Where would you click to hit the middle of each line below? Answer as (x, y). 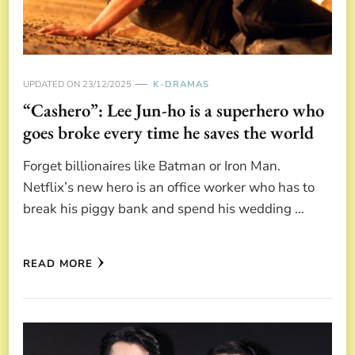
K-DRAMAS (181, 84)
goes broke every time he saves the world (168, 132)
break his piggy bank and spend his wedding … (164, 208)
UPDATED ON (53, 84)
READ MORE (58, 263)
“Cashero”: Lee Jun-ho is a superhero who (174, 110)
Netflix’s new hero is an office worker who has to (169, 187)
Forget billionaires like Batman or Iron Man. (152, 166)
